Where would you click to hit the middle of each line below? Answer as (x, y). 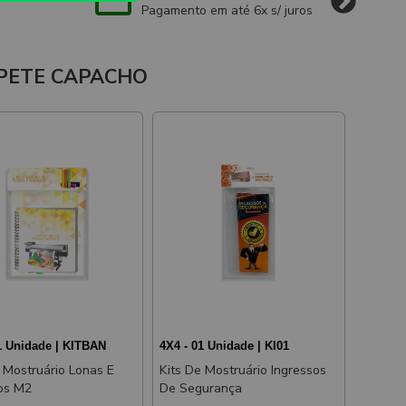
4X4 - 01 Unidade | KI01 (225, 346)
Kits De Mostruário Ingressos (243, 371)
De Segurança (201, 389)
